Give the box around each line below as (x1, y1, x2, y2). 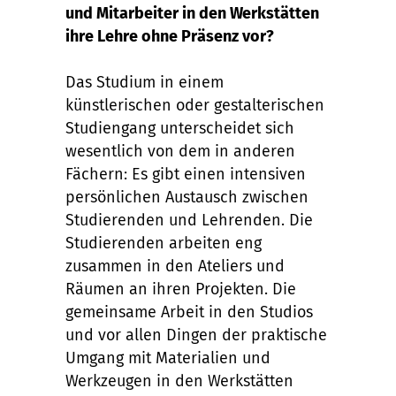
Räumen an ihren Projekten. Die (65, 279, 296, 299)
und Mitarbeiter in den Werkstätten (65, 4, 319, 23)
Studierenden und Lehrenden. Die (65, 210, 313, 230)
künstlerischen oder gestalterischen (65, 95, 324, 115)
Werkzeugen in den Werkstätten (65, 371, 293, 391)
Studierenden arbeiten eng (65, 233, 262, 253)
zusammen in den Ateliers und (65, 256, 285, 276)
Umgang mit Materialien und (65, 348, 270, 368)
